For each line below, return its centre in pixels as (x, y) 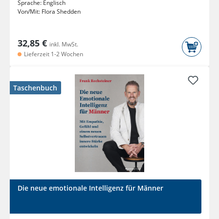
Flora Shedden (61, 12)
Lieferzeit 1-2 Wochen (53, 54)
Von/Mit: (30, 12)
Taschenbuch (35, 88)
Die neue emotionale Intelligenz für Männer (90, 188)
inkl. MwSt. (64, 44)
